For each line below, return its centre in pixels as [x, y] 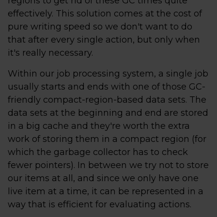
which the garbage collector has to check [98, 152]
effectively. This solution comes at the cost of [105, 13]
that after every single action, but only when [104, 39]
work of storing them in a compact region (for [107, 139]
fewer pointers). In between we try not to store [108, 165]
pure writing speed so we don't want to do [100, 26]
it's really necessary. [50, 53]
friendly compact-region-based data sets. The [107, 100]
